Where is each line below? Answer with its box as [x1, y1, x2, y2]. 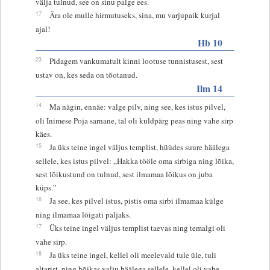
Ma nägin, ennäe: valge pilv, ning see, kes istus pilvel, [49, 101, 225, 112]
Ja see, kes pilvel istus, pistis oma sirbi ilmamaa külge [49, 195, 224, 206]
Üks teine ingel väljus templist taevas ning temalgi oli [49, 222, 225, 233]
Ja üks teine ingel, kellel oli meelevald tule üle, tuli [49, 249, 216, 260]
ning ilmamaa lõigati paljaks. [35, 209, 131, 220]
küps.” [35, 181, 57, 193]
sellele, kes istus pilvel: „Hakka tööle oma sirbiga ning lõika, [35, 155, 234, 166]
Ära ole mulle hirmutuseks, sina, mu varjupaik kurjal [49, 9, 220, 20]
